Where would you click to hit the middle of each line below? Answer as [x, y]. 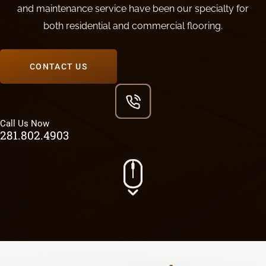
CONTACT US [58, 66]
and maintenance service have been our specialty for [133, 9]
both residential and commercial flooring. [133, 26]
